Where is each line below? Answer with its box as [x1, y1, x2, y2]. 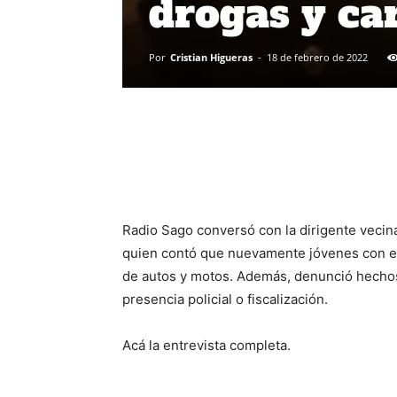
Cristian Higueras [170, 51, 253, 65]
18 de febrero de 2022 [267, 51, 368, 65]
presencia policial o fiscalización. [122, 291, 328, 308]
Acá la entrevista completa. [122, 337, 291, 354]
